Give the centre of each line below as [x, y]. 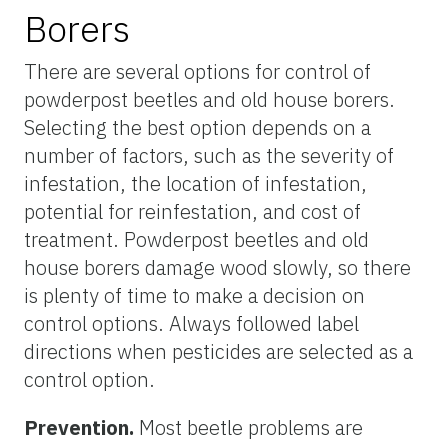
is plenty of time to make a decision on [194, 295]
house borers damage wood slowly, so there [217, 267]
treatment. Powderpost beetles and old [196, 239]
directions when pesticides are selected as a [218, 351]
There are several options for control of [197, 71]
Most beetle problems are [248, 427]
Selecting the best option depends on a [197, 127]
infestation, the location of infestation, [195, 183]
